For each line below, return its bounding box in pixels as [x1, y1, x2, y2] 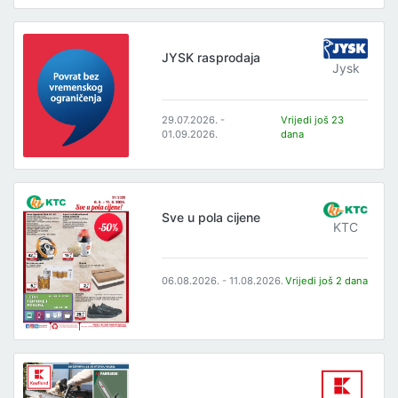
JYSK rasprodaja [162, 49, 261, 65]
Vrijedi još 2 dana [285, 274, 369, 287]
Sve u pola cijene [162, 209, 261, 225]
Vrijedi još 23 [281, 113, 345, 126]
